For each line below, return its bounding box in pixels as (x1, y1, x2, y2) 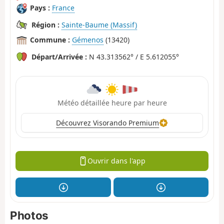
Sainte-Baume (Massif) (61, 19, 137, 29)
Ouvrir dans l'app (87, 156, 145, 166)
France (52, 3, 74, 13)
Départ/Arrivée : (31, 51, 87, 61)
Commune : (30, 35, 70, 45)
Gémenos (72, 35, 103, 45)
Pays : (30, 3, 50, 13)
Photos (10, 208, 48, 222)
